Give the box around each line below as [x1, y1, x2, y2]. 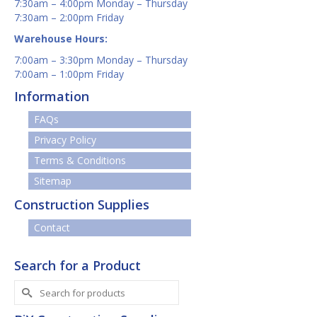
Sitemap [34, 174, 71, 188]
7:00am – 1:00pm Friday [14, 67, 124, 81]
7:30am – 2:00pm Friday [14, 11, 124, 25]
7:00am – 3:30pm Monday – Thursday [14, 53, 188, 67]
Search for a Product [14, 257, 141, 275]
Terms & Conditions [34, 154, 126, 168]
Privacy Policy [34, 133, 96, 147]
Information [14, 88, 89, 105]
